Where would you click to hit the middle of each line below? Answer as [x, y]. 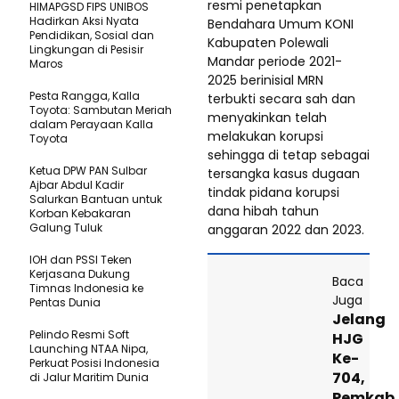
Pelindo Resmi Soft [79, 335]
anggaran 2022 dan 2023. [286, 230]
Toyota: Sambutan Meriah [101, 110]
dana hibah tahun [263, 212]
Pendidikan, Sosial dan [92, 36]
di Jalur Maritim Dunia [89, 378]
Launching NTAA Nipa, [89, 349]
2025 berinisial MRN [265, 81]
